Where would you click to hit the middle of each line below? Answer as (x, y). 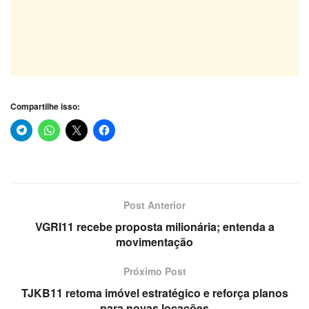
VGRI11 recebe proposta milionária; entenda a (154, 226)
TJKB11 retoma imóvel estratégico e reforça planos (154, 292)
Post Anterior (154, 205)
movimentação (154, 241)
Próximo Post (154, 271)
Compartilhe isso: (45, 106)
